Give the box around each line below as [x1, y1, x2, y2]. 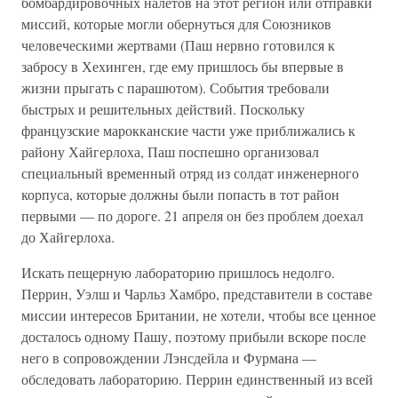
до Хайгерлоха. [21, 227, 115, 246]
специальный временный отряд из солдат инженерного [21, 163, 359, 182]
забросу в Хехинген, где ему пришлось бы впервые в [21, 57, 344, 76]
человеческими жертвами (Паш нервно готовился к [21, 36, 335, 54]
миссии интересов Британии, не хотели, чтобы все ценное [21, 306, 376, 324]
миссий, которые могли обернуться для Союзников [21, 14, 331, 33]
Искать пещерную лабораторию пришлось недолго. [21, 263, 335, 282]
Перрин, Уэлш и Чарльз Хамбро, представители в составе [21, 284, 372, 303]
